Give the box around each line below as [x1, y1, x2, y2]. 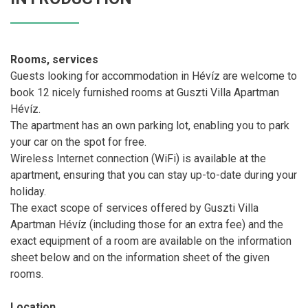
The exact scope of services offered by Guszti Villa [10, 201, 258, 214]
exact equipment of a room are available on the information [10, 234, 291, 247]
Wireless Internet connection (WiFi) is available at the [10, 151, 266, 165]
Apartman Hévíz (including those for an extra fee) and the [10, 217, 283, 231]
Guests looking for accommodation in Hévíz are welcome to [10, 69, 297, 82]
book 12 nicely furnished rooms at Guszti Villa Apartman [10, 85, 279, 99]
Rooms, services [10, 52, 98, 66]
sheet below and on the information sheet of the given [10, 250, 269, 264]
